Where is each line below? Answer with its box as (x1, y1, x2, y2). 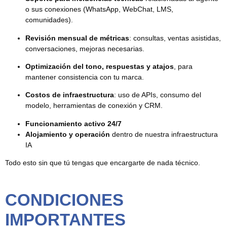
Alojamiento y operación (25, 130, 110, 138)
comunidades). (25, 16, 73, 24)
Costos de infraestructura (25, 91, 114, 99)
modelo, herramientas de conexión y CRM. (25, 101, 163, 110)
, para (174, 62, 193, 71)
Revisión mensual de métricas (25, 33, 129, 42)
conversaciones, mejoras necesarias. (25, 44, 144, 53)
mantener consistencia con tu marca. (25, 73, 144, 82)
